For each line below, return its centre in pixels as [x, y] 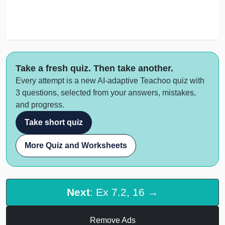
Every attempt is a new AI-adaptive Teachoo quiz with [110, 80]
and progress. [40, 104]
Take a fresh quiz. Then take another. [94, 68]
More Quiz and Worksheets [76, 145]
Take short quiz [54, 122]
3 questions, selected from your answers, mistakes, [106, 92]
